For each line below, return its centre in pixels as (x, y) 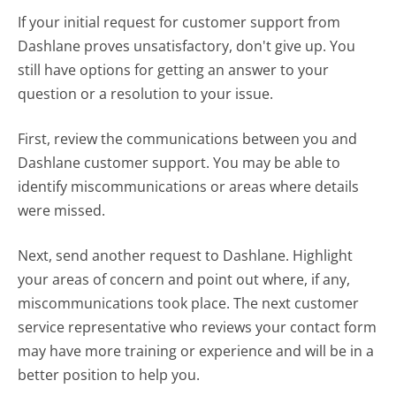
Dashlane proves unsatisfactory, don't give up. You (187, 46)
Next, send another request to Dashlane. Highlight (186, 256)
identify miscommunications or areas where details (189, 187)
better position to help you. (109, 375)
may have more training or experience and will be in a (196, 351)
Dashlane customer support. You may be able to (179, 163)
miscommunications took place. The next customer (189, 304)
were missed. (62, 211)
